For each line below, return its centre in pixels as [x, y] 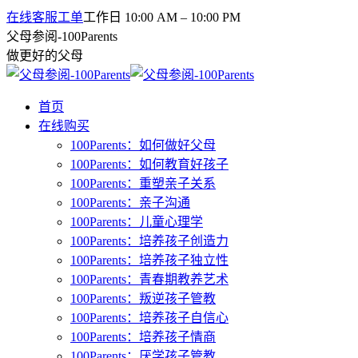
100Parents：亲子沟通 [130, 203]
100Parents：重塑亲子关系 [143, 183]
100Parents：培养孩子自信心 [149, 318]
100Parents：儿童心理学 [137, 222]
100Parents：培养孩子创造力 [149, 241]
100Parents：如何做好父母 [143, 145]
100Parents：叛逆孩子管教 [143, 298]
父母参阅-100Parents [62, 36]
